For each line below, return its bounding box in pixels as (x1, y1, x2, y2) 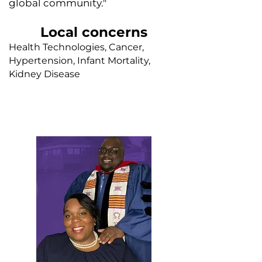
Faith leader (58, 115, 130, 129)
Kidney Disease (9, 68, 80, 80)
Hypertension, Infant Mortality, (9, 55, 150, 66)
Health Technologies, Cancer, (9, 42, 144, 53)
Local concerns (40, 24, 147, 40)
